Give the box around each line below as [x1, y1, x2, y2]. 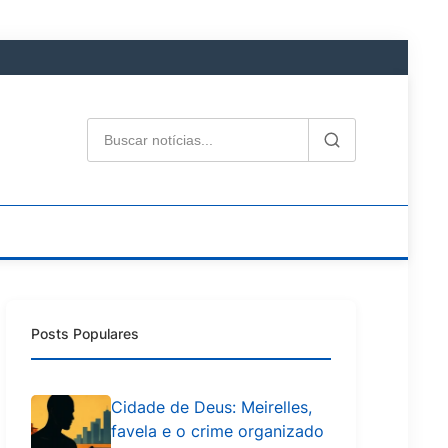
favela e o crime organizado [111, 420, 324, 441]
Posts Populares [31, 324, 139, 342]
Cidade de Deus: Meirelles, [111, 396, 312, 417]
